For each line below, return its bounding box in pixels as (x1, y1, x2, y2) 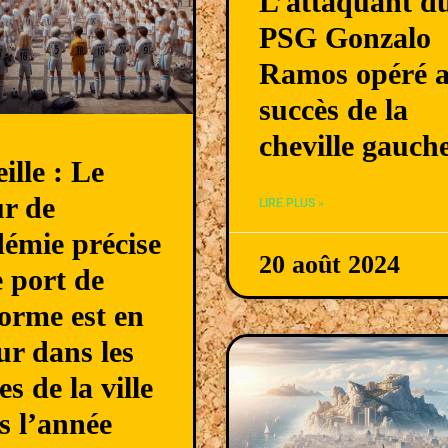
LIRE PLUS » (258, 195, 324, 210)
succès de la (258, 92, 408, 126)
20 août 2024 (258, 249, 400, 279)
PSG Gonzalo (258, 20, 431, 54)
